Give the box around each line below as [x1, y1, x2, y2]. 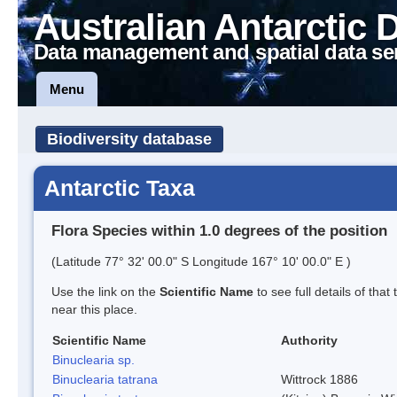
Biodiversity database [47, 130, 212, 148]
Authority [281, 332, 338, 347]
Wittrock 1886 [281, 371, 358, 386]
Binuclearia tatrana [52, 371, 158, 386]
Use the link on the [51, 284, 160, 299]
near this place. [51, 301, 137, 316]
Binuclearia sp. [52, 352, 135, 367]
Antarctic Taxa [44, 175, 195, 200]
